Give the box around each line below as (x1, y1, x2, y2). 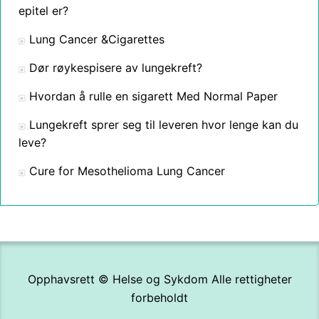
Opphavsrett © (27, 272, 113, 286)
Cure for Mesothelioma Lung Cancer (29, 164, 225, 178)
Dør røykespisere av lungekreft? (29, 61, 202, 75)
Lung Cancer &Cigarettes (29, 32, 164, 46)
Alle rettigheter (207, 272, 292, 286)
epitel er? (19, 4, 68, 18)
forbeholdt (131, 291, 188, 305)
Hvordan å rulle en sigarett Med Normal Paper (29, 89, 278, 103)
